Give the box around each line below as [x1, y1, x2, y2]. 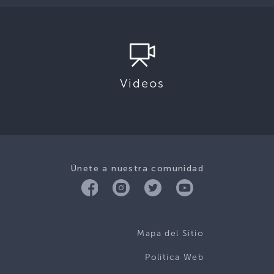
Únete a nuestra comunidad [70, 163, 204, 174]
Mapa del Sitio [137, 228, 204, 239]
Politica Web [145, 252, 204, 262]
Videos [120, 76, 165, 91]
